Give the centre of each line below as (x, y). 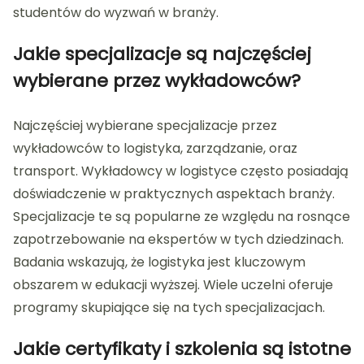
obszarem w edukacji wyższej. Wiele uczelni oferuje (173, 285)
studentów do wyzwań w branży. (116, 13)
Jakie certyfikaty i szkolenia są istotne (182, 349)
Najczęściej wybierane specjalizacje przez (145, 126)
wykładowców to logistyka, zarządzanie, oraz (155, 149)
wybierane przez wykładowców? (157, 81)
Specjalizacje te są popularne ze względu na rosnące (182, 217)
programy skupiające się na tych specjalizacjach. (169, 308)
